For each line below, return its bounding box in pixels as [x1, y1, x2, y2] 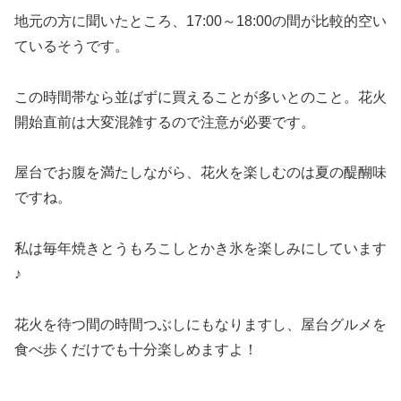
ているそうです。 [14, 38, 129, 54]
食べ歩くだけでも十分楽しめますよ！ [14, 342, 258, 358]
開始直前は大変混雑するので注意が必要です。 [14, 114, 315, 130]
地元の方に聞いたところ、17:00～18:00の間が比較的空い [14, 13, 387, 29]
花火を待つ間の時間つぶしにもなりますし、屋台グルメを [14, 317, 387, 333]
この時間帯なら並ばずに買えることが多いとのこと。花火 [14, 89, 387, 105]
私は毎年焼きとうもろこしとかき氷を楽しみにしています [14, 241, 387, 257]
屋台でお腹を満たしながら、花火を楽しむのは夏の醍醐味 [14, 165, 387, 181]
